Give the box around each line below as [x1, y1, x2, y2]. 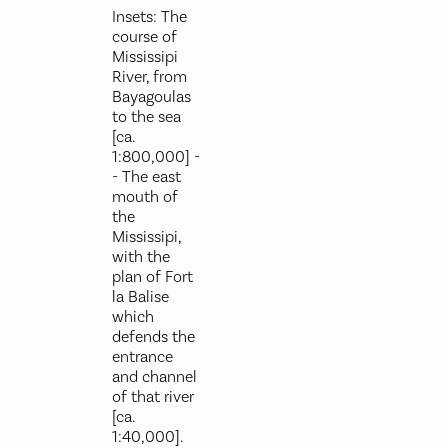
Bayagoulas [111, 87, 191, 108]
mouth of [111, 187, 178, 208]
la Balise [111, 287, 169, 308]
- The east [111, 167, 181, 188]
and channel [111, 367, 197, 388]
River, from [111, 67, 187, 88]
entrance [111, 347, 173, 368]
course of [111, 27, 177, 48]
